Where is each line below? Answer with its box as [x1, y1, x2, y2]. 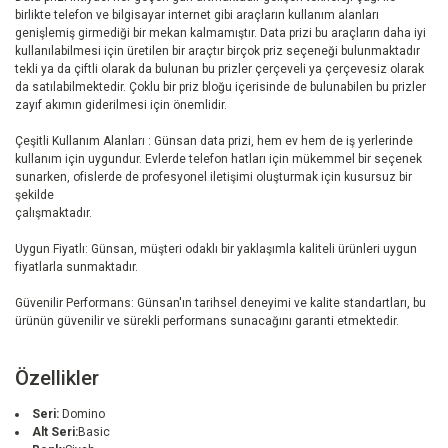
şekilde [15, 188, 54, 203]
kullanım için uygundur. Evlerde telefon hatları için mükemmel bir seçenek [15, 152, 422, 167]
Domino [59, 407, 105, 422]
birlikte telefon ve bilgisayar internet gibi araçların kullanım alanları [15, 8, 379, 23]
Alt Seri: [32, 425, 78, 440]
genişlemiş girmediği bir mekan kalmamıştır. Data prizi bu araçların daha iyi [15, 26, 426, 41]
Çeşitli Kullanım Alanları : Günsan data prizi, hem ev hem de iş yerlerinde [15, 134, 413, 149]
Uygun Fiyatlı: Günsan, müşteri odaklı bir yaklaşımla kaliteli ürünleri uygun [15, 242, 417, 257]
